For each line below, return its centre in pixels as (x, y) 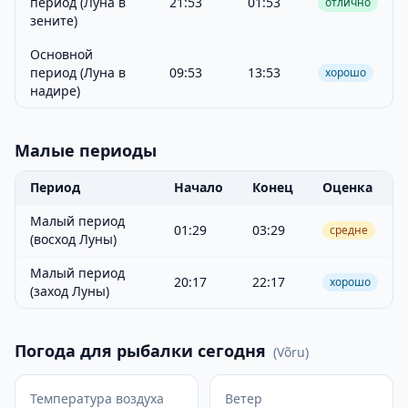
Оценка (347, 187)
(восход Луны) (73, 239)
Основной (61, 54)
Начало (199, 187)
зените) (54, 20)
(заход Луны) (70, 291)
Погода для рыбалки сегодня (140, 351)
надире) (55, 91)
